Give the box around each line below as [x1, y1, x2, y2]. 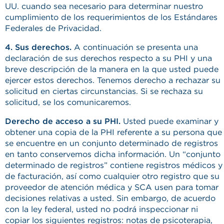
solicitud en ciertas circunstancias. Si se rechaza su [5, 86, 203, 96]
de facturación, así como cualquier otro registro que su [5, 171, 219, 181]
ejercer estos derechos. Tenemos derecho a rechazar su [5, 75, 220, 85]
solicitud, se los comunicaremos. [5, 97, 131, 107]
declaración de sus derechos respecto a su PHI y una [5, 53, 212, 63]
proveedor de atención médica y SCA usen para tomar [5, 182, 218, 192]
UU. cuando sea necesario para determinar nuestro [5, 1, 203, 11]
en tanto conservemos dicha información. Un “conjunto [5, 149, 220, 159]
